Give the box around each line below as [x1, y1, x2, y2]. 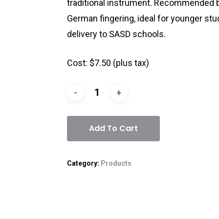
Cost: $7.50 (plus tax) [66, 58, 149, 68]
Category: [66, 159, 101, 168]
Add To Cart [88, 123, 138, 134]
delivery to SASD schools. [66, 29, 166, 40]
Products [100, 159, 131, 168]
